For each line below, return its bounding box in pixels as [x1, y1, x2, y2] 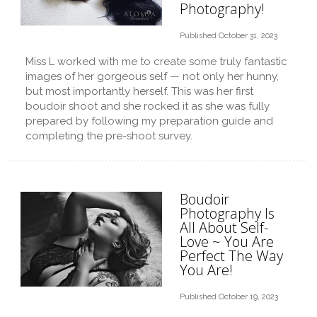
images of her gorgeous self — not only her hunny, [25, 70, 279, 83]
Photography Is [180, 204, 275, 223]
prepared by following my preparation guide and [25, 115, 273, 127]
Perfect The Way [180, 246, 283, 265]
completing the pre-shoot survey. [25, 129, 192, 142]
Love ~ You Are [180, 232, 274, 251]
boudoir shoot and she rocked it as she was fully [25, 100, 270, 113]
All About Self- [180, 218, 268, 237]
